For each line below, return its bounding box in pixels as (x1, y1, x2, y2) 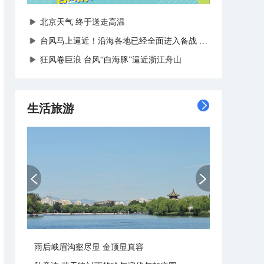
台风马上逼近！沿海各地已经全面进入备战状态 (40, 37, 197, 45)
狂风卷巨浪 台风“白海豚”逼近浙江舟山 (40, 55, 181, 64)
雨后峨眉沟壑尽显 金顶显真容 (34, 243, 144, 252)
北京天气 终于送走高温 (40, 18, 125, 27)
